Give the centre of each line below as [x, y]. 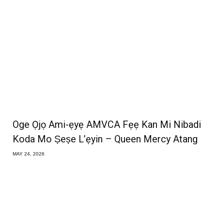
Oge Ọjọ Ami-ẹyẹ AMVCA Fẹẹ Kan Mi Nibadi [107, 124]
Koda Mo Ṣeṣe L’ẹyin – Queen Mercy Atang [105, 139]
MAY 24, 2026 [29, 154]
